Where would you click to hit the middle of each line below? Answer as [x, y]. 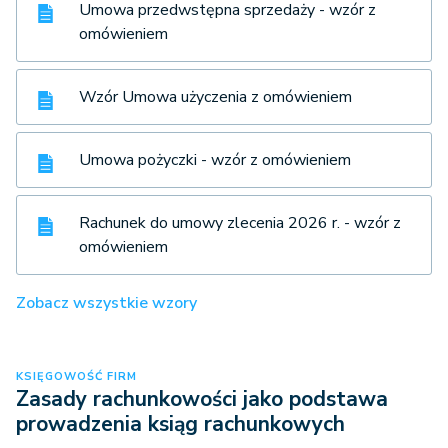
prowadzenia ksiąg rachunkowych [180, 424]
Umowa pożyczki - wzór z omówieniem [215, 160]
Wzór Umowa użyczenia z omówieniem [215, 97]
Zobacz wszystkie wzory [106, 303]
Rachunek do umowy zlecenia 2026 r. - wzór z [240, 223]
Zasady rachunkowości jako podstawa [202, 399]
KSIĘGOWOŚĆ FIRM [76, 377]
